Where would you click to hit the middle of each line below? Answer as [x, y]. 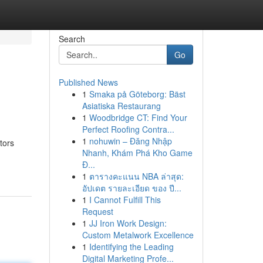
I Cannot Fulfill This [125, 200]
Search [72, 39]
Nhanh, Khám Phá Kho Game [137, 153]
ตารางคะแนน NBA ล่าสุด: [136, 176]
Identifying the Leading [131, 247]
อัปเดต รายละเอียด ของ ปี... [131, 188]
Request [97, 211]
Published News [88, 82]
